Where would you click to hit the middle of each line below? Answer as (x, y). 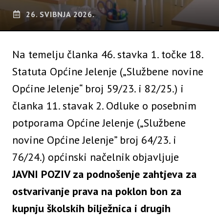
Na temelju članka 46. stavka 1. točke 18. (108, 55)
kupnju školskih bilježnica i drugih (91, 208)
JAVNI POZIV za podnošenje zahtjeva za (104, 174)
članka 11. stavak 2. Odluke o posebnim (104, 106)
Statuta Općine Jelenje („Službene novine (108, 72)
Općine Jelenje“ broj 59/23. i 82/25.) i (98, 89)
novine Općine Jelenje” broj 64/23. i (94, 140)
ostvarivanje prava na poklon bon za (97, 191)
